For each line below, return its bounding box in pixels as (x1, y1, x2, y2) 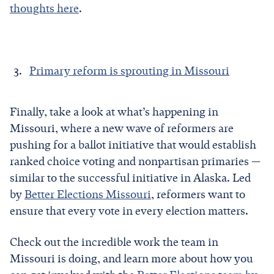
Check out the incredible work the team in (10, 235, 218, 249)
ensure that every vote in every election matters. (10, 204, 248, 218)
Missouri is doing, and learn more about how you (10, 251, 253, 265)
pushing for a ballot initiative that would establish (10, 138, 256, 152)
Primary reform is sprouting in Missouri (29, 64, 229, 78)
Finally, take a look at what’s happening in (10, 105, 218, 119)
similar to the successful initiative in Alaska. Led (10, 171, 251, 185)
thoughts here (10, 1, 79, 15)
